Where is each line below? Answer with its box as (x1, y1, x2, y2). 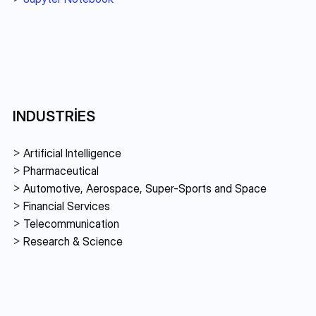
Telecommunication (23, 216, 119, 231)
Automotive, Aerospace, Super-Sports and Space (23, 181, 267, 195)
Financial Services (23, 198, 113, 213)
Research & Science (23, 233, 123, 248)
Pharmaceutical (23, 163, 99, 178)
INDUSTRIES (13, 107, 95, 125)
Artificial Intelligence (23, 145, 121, 160)
